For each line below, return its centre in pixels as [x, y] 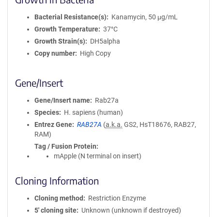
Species [47, 112]
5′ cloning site [55, 210]
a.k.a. [114, 124]
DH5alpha [105, 41]
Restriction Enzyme [117, 198]
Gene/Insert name [62, 100]
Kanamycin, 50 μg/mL [144, 17]
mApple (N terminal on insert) [98, 156]
